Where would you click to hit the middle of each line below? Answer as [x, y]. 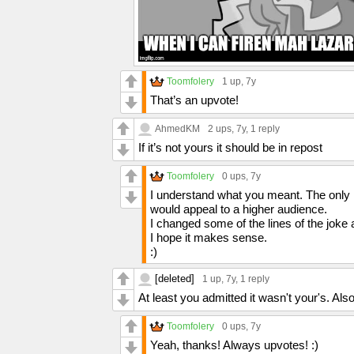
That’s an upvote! [194, 100]
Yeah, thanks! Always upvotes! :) [234, 345]
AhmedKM [177, 128]
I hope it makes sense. [209, 237]
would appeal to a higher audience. [239, 209]
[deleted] [175, 279]
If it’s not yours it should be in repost [230, 147]
